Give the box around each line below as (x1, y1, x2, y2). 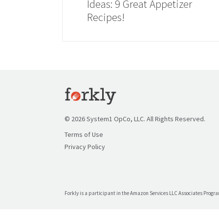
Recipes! (87, 10, 125, 24)
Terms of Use (65, 130, 103, 139)
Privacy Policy (65, 142, 105, 151)
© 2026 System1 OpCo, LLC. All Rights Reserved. (65, 114, 205, 123)
